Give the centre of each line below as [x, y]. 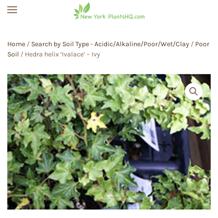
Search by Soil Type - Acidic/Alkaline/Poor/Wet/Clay [110, 44]
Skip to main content [64, 28]
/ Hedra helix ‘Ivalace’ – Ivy [60, 54]
